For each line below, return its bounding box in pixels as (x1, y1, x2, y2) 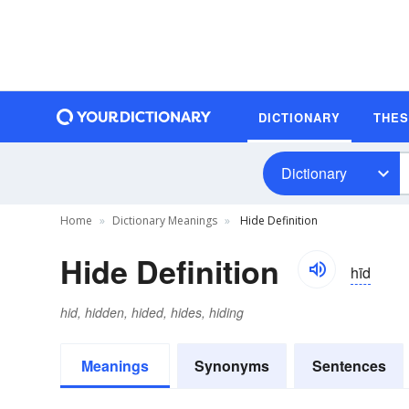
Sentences (311, 355, 386, 376)
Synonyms (194, 355, 269, 376)
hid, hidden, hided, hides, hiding (60, 303, 244, 321)
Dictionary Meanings (112, 213, 217, 228)
